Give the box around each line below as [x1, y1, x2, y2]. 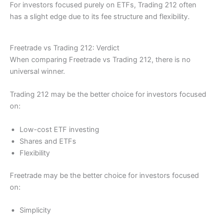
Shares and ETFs [20, 136, 76, 146]
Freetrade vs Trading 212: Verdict [10, 44, 119, 53]
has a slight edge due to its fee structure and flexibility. [10, 12, 190, 22]
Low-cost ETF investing [20, 125, 99, 134]
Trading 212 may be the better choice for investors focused [10, 90, 206, 99]
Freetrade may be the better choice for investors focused [10, 171, 199, 180]
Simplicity [20, 205, 51, 215]
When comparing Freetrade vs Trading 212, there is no [10, 55, 191, 65]
